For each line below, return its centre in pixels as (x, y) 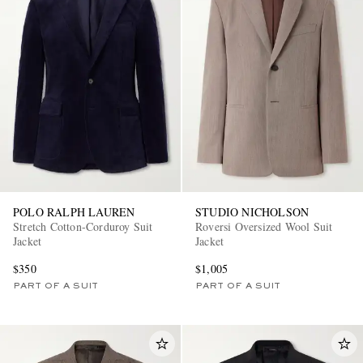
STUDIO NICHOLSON (252, 212)
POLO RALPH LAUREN (74, 212)
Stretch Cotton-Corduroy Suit (83, 227)
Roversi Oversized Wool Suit (264, 227)
